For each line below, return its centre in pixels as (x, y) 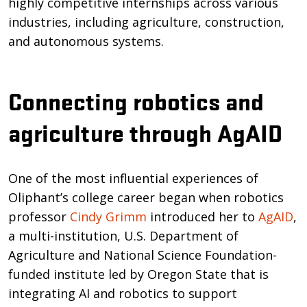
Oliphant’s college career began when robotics (146, 197)
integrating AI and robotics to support (123, 293)
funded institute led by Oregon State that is (138, 274)
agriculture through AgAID (145, 132)
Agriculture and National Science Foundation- (143, 255)
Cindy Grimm (108, 216)
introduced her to (202, 216)
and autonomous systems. (86, 41)
